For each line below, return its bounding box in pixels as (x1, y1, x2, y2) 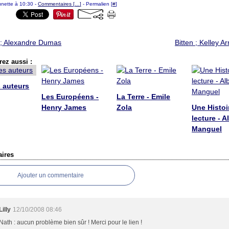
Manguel (192, 125, 222, 133)
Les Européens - (41, 93, 99, 101)
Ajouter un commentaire (17, 172, 84, 179)
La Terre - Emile (117, 93, 171, 101)
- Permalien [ (81, 1, 113, 7)
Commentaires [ (38, 1, 75, 7)
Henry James (41, 103, 87, 111)
